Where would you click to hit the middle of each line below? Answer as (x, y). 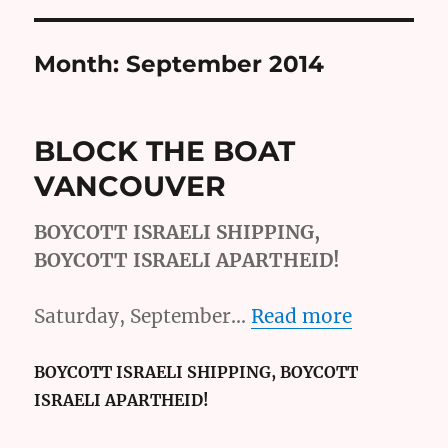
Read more (302, 316)
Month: (80, 64)
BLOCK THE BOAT (165, 151)
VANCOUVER (130, 186)
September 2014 (225, 64)
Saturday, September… (143, 316)
